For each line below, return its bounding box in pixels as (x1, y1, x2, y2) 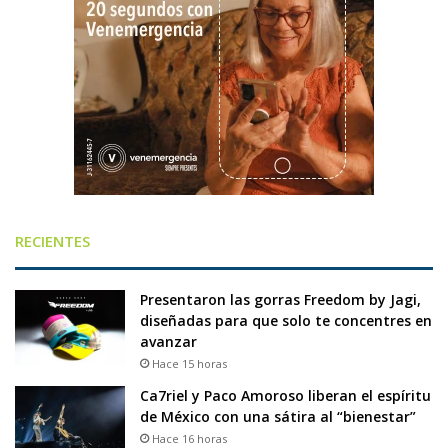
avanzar (140, 332, 197, 352)
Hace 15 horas (152, 356, 227, 372)
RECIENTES (15, 231, 90, 252)
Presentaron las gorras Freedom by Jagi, (140, 290, 421, 310)
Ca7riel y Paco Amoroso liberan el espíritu (140, 386, 431, 406)
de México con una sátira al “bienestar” (140, 407, 416, 427)
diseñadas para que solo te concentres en (140, 311, 432, 331)
